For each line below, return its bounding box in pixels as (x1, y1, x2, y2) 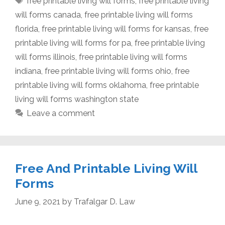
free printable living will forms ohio (45, 66, 171, 76)
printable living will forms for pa (15, 38, 131, 48)
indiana (15, 66, 41, 76)
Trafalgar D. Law (74, 196, 135, 206)
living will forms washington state (15, 94, 139, 104)
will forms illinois (15, 52, 75, 62)
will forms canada (15, 10, 81, 20)
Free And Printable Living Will (15, 160, 197, 176)
